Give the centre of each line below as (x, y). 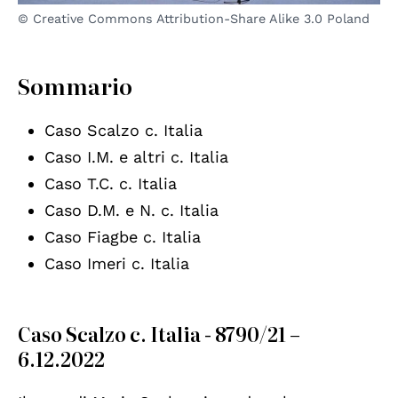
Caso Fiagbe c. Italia (123, 236)
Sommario (75, 85)
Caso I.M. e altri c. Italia (136, 156)
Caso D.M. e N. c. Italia (131, 210)
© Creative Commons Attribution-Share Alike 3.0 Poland (194, 18)
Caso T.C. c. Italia (111, 183)
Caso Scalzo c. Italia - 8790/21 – (159, 334)
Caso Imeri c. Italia (117, 263)
